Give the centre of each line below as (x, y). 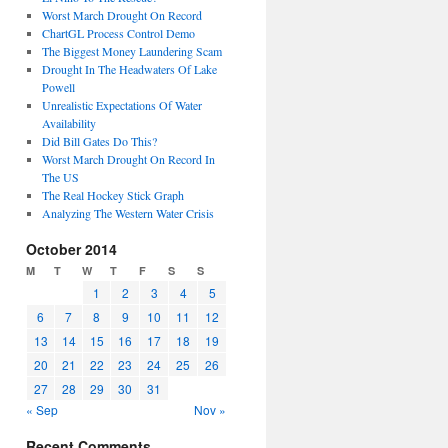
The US (60, 177)
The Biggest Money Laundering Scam (131, 51)
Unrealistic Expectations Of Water (121, 105)
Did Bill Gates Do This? (99, 141)
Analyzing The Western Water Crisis (127, 213)
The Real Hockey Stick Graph (112, 195)
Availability (68, 123)
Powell (58, 87)
